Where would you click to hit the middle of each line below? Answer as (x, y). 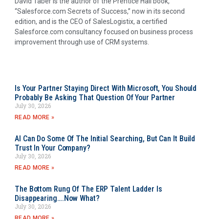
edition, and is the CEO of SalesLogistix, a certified (91, 21)
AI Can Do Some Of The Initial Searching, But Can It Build (105, 139)
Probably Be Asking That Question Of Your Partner (95, 98)
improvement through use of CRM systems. (82, 42)
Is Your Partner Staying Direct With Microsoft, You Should (106, 88)
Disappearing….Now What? (57, 198)
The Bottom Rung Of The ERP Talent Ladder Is (88, 189)
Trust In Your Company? (53, 148)
